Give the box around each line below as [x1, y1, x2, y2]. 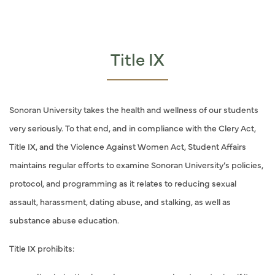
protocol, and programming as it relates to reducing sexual [9, 177, 236, 189]
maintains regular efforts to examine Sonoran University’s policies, [9, 158, 263, 171]
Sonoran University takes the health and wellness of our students [9, 103, 258, 115]
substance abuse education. [9, 214, 119, 226]
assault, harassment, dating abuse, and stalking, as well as [9, 195, 231, 207]
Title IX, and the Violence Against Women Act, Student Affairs [9, 140, 246, 152]
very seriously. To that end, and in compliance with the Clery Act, [9, 122, 256, 134]
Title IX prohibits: [9, 242, 74, 254]
